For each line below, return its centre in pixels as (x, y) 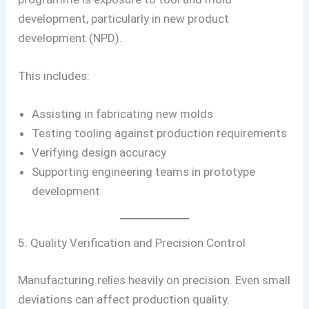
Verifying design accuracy (99, 152)
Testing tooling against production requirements (160, 133)
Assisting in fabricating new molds (123, 113)
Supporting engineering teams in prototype (144, 171)
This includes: (54, 76)
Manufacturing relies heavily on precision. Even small (154, 280)
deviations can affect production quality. (124, 299)
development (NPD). (70, 38)
